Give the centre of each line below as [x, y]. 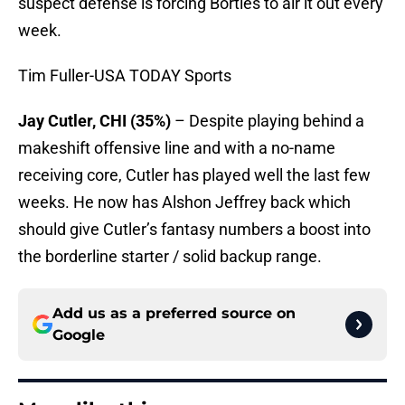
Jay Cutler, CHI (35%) [94, 121]
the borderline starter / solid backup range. [170, 257]
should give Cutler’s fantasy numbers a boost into [194, 230]
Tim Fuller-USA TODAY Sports [125, 76]
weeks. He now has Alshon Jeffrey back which [184, 202]
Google [79, 335]
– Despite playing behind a [268, 121]
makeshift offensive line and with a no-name [177, 148]
